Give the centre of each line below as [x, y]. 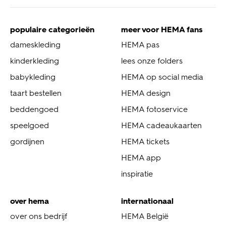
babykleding [33, 77]
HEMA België [145, 216]
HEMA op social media [162, 77]
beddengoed [34, 109]
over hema [30, 201]
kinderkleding [35, 61]
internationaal [147, 201]
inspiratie [137, 174]
